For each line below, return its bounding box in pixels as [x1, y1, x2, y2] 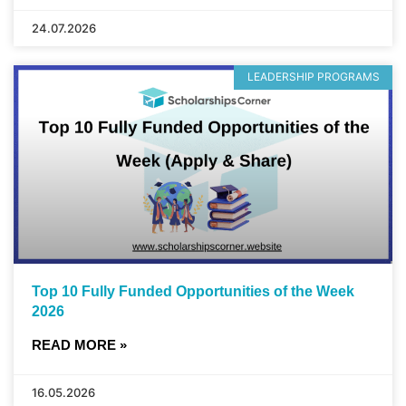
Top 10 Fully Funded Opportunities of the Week [32, 284, 354, 300]
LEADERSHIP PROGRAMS [246, 70, 380, 84]
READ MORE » [32, 337, 127, 353]
